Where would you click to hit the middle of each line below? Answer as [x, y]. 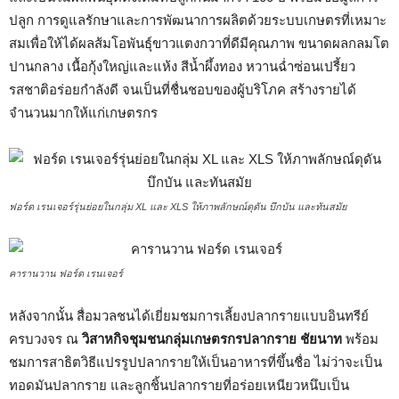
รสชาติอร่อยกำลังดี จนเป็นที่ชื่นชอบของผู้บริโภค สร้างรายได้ [183, 90]
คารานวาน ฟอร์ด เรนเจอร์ [66, 273]
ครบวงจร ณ [45, 339]
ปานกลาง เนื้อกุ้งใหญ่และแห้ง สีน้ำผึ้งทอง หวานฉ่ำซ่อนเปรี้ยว [182, 66]
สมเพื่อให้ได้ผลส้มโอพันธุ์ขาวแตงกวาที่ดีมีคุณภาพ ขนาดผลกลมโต [199, 43]
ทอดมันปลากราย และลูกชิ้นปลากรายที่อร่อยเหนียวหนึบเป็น [179, 385]
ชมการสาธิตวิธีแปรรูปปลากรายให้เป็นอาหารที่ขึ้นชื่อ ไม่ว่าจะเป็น [195, 362]
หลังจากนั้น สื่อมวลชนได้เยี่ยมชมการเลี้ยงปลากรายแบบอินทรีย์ [189, 316]
